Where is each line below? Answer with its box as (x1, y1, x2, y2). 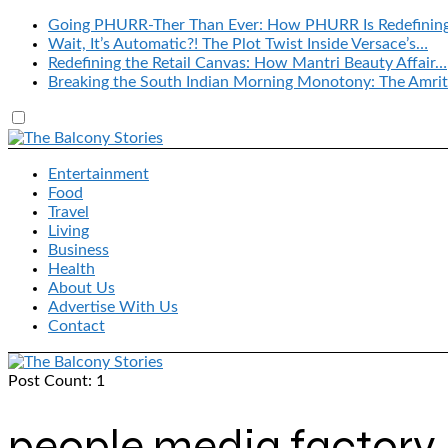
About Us (48, 280, 115, 296)
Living (48, 223, 89, 239)
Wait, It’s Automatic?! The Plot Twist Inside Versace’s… (48, 36, 428, 52)
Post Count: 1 (8, 373, 105, 389)
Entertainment (48, 166, 149, 182)
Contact (48, 318, 105, 334)
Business (48, 242, 109, 258)
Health (48, 261, 95, 277)
